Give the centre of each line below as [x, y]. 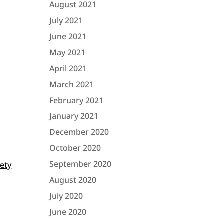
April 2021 [68, 68]
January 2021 [73, 116]
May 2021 [67, 52]
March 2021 [71, 84]
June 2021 [67, 36]
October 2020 [75, 148]
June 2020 [67, 212]
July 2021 [66, 20]
